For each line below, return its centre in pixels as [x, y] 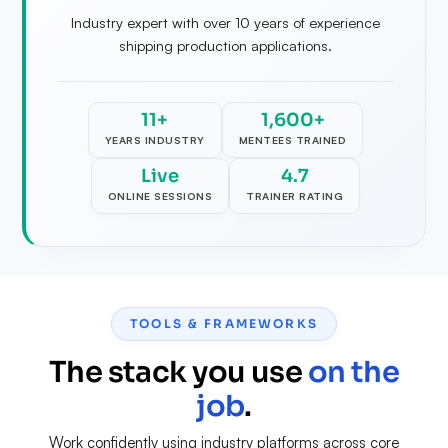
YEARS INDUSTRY [154, 139]
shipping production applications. [225, 44]
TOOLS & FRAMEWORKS [224, 323]
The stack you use [178, 371]
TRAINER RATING [295, 195]
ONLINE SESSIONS [160, 195]
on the [353, 371]
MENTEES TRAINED [292, 139]
